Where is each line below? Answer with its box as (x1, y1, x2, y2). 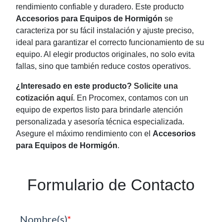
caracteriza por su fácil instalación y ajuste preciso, (16, 26, 194, 35)
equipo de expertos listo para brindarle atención (16, 106, 183, 114)
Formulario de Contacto (27, 176, 195, 194)
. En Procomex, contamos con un (73, 94, 188, 103)
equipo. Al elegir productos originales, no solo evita (16, 50, 195, 59)
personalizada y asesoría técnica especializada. (16, 117, 184, 126)
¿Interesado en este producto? (16, 82, 132, 91)
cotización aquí (16, 94, 73, 103)
